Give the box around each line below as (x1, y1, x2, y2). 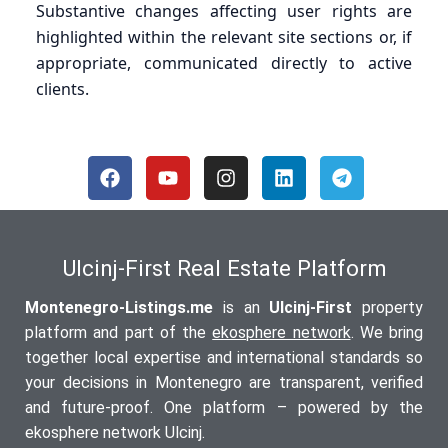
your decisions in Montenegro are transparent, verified (25, 372, 423, 392)
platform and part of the (25, 322, 213, 342)
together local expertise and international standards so (25, 347, 423, 367)
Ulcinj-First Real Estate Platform (61, 254, 387, 281)
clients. (36, 77, 89, 100)
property (352, 297, 423, 317)
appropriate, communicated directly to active (36, 51, 412, 74)
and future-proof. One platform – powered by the (25, 397, 423, 417)
